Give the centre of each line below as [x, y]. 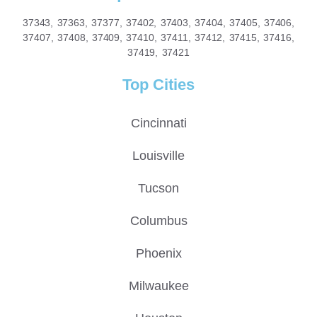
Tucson [158, 188]
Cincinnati [158, 123]
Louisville [158, 155]
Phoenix [158, 253]
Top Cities [158, 84]
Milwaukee [158, 286]
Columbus [158, 220]
